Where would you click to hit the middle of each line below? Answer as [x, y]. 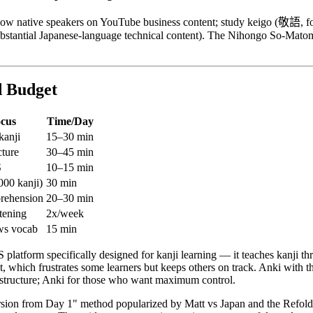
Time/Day [70, 122]
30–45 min [70, 152]
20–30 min [70, 198]
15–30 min [70, 137]
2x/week [65, 214]
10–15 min [70, 168]
